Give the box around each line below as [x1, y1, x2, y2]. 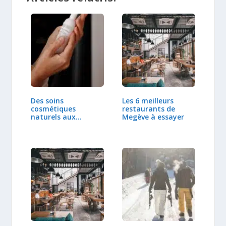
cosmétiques [31, 103, 76, 114]
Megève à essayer [122, 111, 184, 122]
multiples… [31, 120, 71, 130]
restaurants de [122, 103, 175, 114]
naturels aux [31, 111, 76, 122]
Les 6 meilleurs [122, 95, 174, 105]
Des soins [31, 95, 64, 105]
